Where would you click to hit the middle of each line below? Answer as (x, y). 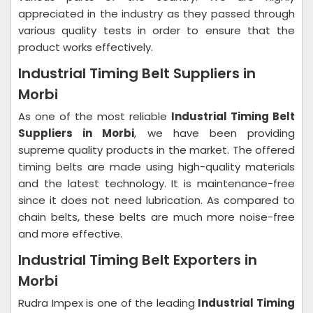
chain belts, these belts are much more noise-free (156, 217)
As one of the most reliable (95, 116)
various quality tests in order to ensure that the (156, 30)
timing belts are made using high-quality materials (156, 167)
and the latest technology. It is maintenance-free (156, 183)
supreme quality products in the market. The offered (156, 150)
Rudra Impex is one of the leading (108, 303)
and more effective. (70, 234)
